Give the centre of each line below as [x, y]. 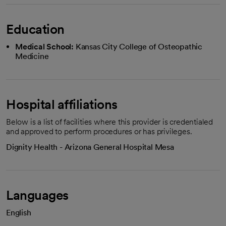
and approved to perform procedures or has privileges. [99, 131]
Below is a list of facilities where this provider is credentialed [109, 122]
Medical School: [44, 46]
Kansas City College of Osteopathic [139, 46]
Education [35, 29]
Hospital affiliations [62, 104]
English [19, 212]
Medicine [32, 56]
